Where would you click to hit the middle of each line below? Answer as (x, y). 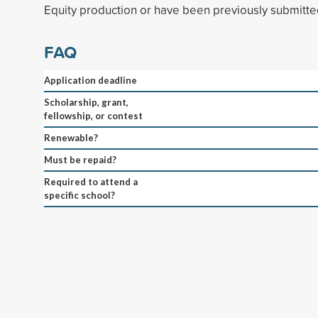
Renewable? (71, 137)
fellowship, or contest (93, 115)
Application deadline (91, 80)
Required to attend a (91, 181)
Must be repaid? (80, 159)
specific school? (79, 195)
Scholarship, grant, (86, 102)
